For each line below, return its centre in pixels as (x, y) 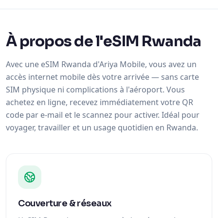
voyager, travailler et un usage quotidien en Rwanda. (102, 127)
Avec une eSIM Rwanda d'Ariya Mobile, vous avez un (101, 64)
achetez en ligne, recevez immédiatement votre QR (100, 102)
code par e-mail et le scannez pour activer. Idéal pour (103, 115)
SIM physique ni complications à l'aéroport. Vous (95, 90)
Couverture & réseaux (65, 203)
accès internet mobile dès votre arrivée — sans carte (102, 77)
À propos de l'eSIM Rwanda (104, 41)
